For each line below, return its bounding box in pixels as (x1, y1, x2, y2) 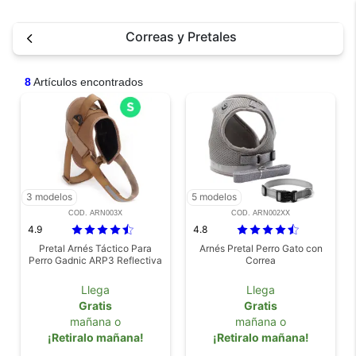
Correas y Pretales (126, 29, 237, 45)
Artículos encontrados (31, 75, 143, 88)
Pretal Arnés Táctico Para (39, 242, 152, 254)
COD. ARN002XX (231, 208, 290, 217)
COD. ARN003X (68, 208, 122, 217)
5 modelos (192, 190, 237, 203)
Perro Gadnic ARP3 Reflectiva (29, 253, 162, 266)
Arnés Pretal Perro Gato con (199, 242, 323, 254)
